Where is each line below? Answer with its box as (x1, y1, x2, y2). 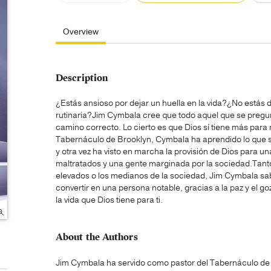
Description (56, 72, 108, 84)
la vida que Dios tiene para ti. (56, 194, 163, 206)
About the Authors (56, 231, 138, 244)
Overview (63, 26, 99, 38)
